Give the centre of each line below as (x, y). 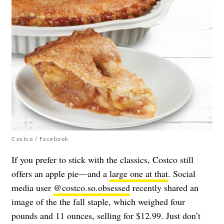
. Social (182, 174)
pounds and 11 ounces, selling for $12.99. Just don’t (106, 216)
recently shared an (164, 188)
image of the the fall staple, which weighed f (92, 202)
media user (32, 188)
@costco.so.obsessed (92, 188)
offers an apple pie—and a (60, 174)
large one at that (139, 174)
